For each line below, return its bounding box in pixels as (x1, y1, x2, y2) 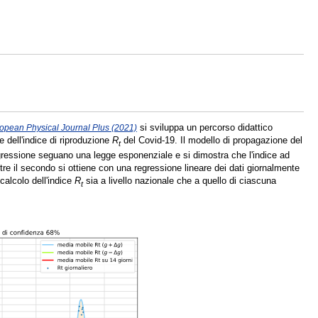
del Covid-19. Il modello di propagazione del (121, 135, 302, 146)
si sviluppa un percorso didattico (137, 122, 273, 133)
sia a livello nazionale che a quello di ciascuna (83, 175, 276, 186)
